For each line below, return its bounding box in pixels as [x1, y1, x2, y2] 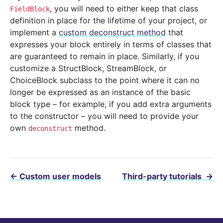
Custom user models [19, 171, 101, 182]
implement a [10, 27, 59, 38]
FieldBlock [10, 5, 50, 13]
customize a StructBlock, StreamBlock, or [10, 63, 167, 74]
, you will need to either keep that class [50, 3, 198, 14]
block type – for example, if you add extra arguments [10, 99, 212, 110]
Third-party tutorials [122, 171, 204, 182]
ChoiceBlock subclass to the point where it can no [10, 75, 200, 86]
